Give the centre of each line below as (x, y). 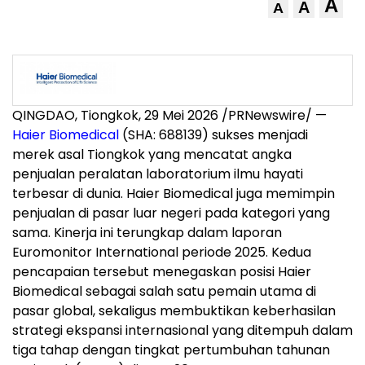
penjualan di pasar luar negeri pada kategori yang (171, 213)
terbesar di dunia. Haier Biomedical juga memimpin (174, 194)
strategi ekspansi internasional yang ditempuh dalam (182, 331)
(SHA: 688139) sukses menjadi (213, 135)
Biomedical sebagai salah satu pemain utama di (164, 292)
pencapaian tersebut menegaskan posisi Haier (162, 272)
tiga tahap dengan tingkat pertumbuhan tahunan (171, 350)
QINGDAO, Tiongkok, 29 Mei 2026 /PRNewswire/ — (169, 116)
